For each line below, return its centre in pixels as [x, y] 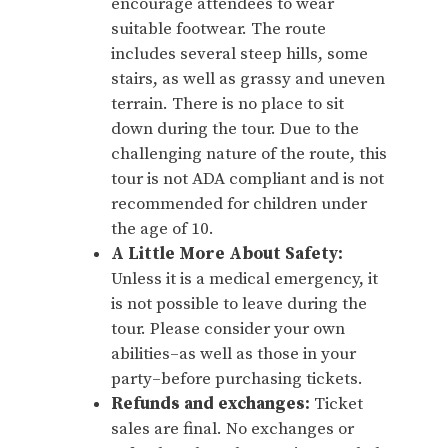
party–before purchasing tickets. [237, 378]
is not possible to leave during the [239, 303]
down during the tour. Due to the [235, 128]
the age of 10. [162, 228]
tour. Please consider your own [228, 328]
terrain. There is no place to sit [227, 103]
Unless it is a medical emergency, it [244, 278]
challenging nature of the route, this [249, 153]
